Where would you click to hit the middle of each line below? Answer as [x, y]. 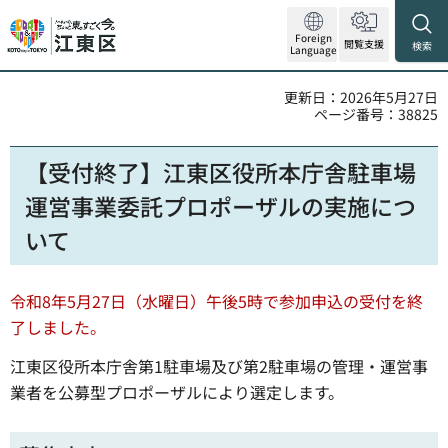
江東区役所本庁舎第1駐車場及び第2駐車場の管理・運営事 [219, 365]
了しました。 [58, 327]
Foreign [313, 37]
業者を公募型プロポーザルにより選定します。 [177, 391]
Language [313, 49]
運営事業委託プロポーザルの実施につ [220, 206]
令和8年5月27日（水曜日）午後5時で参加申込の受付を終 [216, 301]
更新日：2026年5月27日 [361, 97]
